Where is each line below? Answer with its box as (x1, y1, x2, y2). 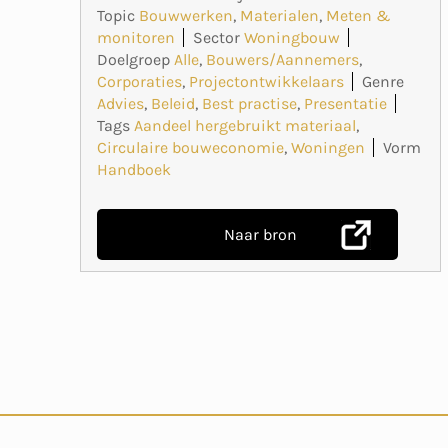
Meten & (326, 5, 391, 25)
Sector (193, 27, 240, 47)
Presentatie (304, 93, 387, 113)
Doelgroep (97, 49, 170, 69)
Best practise (202, 93, 297, 113)
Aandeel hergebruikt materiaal (134, 115, 356, 135)
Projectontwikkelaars (189, 71, 344, 91)
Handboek (97, 159, 171, 179)
